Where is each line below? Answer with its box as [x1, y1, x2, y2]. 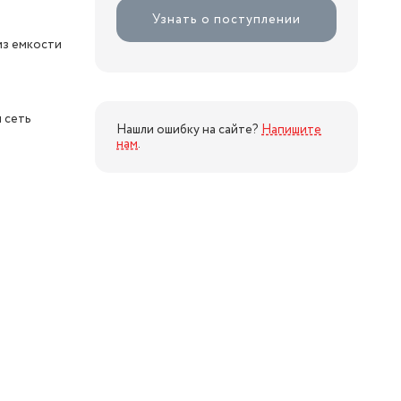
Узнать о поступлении [151, 10, 302, 29]
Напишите [261, 121, 321, 139]
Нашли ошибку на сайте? [116, 121, 261, 139]
